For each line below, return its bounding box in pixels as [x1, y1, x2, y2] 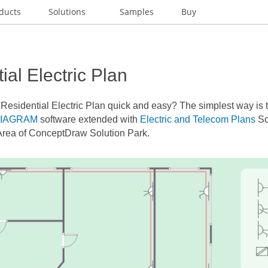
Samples [119, 6, 154, 17]
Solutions [48, 6, 86, 17]
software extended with [37, 114, 140, 125]
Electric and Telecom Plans [139, 114, 255, 125]
